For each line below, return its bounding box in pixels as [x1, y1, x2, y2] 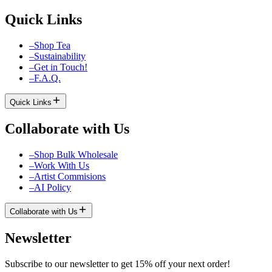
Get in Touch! [34, 61, 87, 72]
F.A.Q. [34, 72, 61, 83]
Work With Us [34, 160, 89, 171]
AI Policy [34, 182, 71, 192]
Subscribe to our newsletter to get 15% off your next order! [5, 258, 230, 269]
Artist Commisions [34, 171, 106, 182]
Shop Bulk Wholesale [34, 149, 118, 160]
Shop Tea [34, 39, 70, 50]
